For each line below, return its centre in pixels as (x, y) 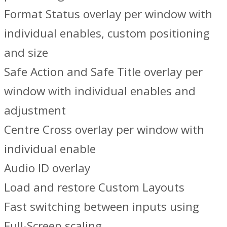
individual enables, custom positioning (107, 33)
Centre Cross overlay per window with (104, 129)
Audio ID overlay (47, 168)
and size (26, 52)
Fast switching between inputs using (102, 206)
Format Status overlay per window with (108, 14)
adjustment (35, 110)
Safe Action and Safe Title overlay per (103, 71)
